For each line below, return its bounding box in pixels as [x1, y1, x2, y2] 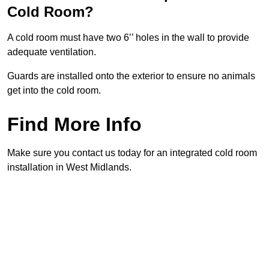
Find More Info [7, 113, 142, 136]
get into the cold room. [7, 85, 101, 96]
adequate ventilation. [7, 47, 96, 58]
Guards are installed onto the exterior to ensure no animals [7, 71, 255, 82]
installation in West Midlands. [7, 162, 131, 173]
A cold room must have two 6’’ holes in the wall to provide [7, 32, 249, 43]
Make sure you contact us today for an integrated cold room [7, 148, 257, 159]
